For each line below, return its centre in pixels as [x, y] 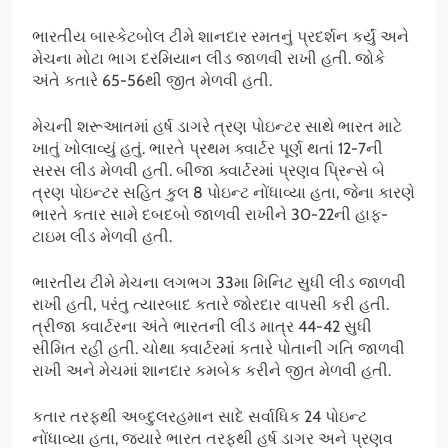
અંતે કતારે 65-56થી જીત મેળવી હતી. [152, 80]
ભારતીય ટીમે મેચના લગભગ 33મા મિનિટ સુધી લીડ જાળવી [219, 282]
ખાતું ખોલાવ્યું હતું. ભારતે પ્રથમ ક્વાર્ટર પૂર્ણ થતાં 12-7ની [207, 148]
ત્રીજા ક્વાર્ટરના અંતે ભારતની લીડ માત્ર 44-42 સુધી [202, 326]
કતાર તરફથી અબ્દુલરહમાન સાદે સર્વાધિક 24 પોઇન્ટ [199, 416]
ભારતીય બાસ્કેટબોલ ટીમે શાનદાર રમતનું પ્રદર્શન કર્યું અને [220, 36]
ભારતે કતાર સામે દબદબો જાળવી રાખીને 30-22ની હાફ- [210, 214]
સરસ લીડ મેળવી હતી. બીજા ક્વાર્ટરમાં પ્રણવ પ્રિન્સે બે [208, 170]
